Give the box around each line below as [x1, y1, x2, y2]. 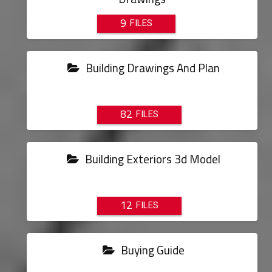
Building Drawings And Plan [83, 57, 220, 79]
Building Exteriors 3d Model [82, 148, 220, 170]
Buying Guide [118, 239, 185, 261]
